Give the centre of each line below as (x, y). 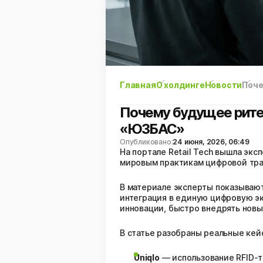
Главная (138, 85)
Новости (223, 85)
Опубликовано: (146, 142)
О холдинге (180, 85)
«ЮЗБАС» (152, 129)
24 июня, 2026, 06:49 (211, 142)
